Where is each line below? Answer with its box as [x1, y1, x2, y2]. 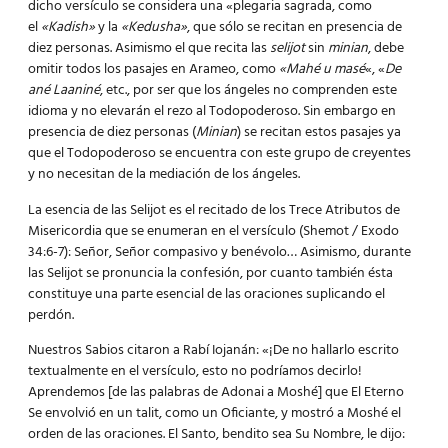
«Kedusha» [121, 16, 187, 40]
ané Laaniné [28, 79, 100, 103]
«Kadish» [41, 16, 95, 40]
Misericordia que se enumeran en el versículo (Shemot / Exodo [28, 219, 399, 243]
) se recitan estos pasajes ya [237, 121, 401, 145]
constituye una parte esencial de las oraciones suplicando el [28, 282, 385, 306]
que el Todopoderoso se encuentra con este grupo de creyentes [28, 142, 411, 166]
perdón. [28, 303, 74, 327]
